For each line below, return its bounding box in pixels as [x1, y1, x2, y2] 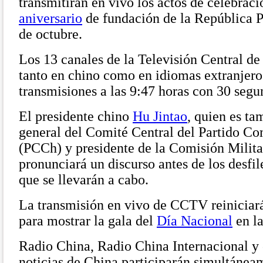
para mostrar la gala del [19, 213, 157, 228]
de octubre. [19, 26, 82, 42]
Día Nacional [157, 213, 232, 228]
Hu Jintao [133, 109, 187, 124]
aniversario [19, 11, 82, 26]
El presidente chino [19, 109, 133, 124]
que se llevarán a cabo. [19, 172, 149, 187]
